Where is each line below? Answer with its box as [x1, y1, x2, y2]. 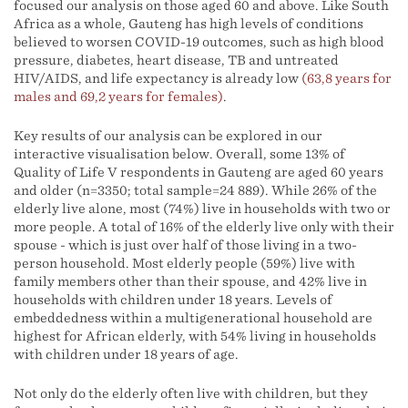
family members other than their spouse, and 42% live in [14, 274, 367, 289]
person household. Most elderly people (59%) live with [14, 256, 355, 270]
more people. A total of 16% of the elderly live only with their [14, 219, 394, 234]
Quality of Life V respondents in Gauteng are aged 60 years [14, 165, 383, 179]
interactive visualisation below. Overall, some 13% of [14, 147, 345, 161]
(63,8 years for [301, 71, 392, 86]
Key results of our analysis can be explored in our [14, 128, 322, 143]
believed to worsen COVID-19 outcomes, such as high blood [14, 35, 384, 49]
